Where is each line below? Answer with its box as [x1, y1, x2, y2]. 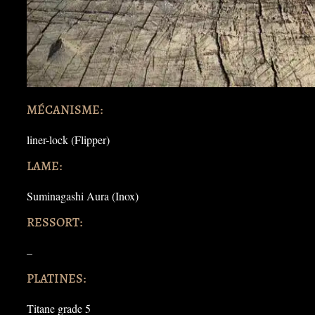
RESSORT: [27, 213, 82, 231]
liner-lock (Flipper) [27, 131, 110, 147]
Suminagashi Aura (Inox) [27, 188, 139, 203]
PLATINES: [27, 269, 86, 287]
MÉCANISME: [27, 101, 103, 118]
